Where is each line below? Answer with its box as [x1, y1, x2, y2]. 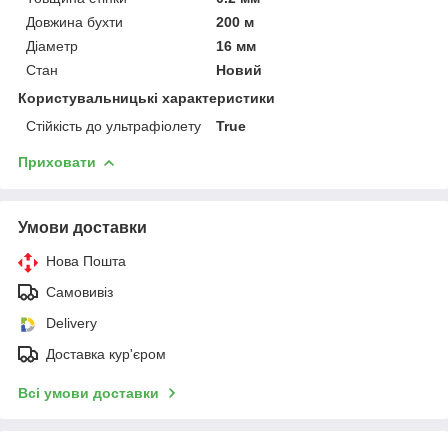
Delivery [46, 314, 97, 331]
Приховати [18, 153, 96, 170]
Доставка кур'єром [46, 345, 166, 362]
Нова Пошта [46, 252, 126, 269]
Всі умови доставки [18, 384, 159, 401]
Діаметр [26, 37, 78, 54]
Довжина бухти [26, 13, 123, 30]
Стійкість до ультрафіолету [26, 117, 201, 134]
